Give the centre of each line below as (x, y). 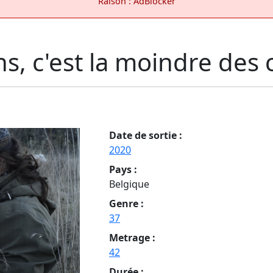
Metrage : (132, 237)
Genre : (126, 203)
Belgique (129, 184)
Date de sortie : (146, 135)
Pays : (123, 169)
